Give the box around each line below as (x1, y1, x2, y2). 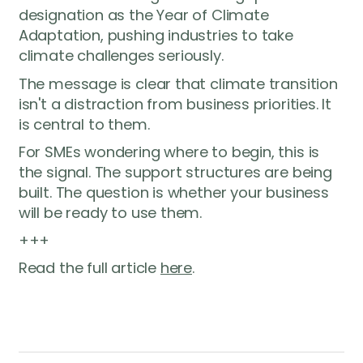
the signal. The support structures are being (18, 161, 332, 182)
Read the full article (18, 257, 160, 278)
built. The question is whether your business (18, 181, 329, 203)
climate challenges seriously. (18, 45, 224, 66)
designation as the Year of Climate (18, 5, 269, 26)
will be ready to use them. (18, 202, 203, 223)
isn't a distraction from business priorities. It (18, 93, 332, 114)
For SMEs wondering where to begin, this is (18, 141, 320, 162)
